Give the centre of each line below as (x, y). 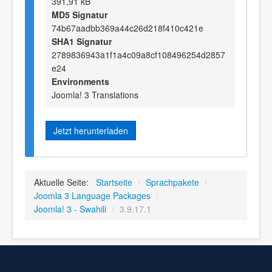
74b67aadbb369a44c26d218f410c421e (127, 28)
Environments (80, 81)
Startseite (114, 182)
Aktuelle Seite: (64, 182)
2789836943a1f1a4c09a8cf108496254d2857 (138, 54)
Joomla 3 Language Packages (92, 196)
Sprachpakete (172, 182)
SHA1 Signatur (82, 41)
